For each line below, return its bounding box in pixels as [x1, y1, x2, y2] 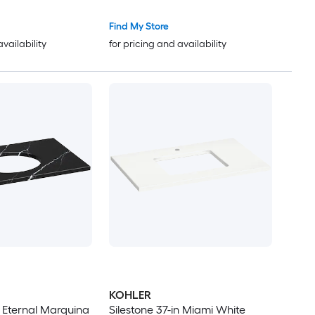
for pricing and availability [108, 38, 226, 51]
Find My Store [108, 20, 169, 33]
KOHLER [108, 288, 151, 302]
